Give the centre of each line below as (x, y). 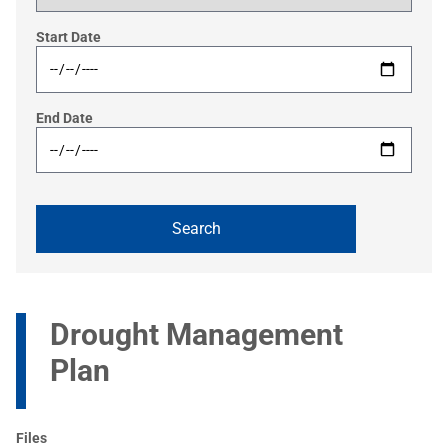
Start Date (68, 36)
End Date (64, 117)
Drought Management (196, 335)
